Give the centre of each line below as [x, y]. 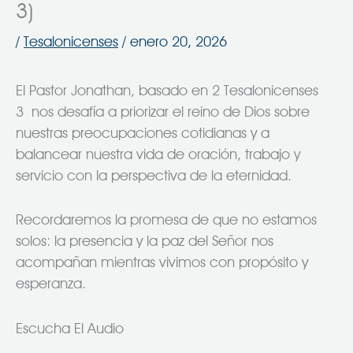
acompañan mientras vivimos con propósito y [162, 262]
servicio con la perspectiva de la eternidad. [154, 175]
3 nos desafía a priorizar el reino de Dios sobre [163, 111]
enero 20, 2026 [178, 41]
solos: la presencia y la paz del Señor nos [145, 241]
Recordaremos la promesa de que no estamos [166, 219]
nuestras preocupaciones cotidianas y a [143, 133]
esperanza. [51, 283]
